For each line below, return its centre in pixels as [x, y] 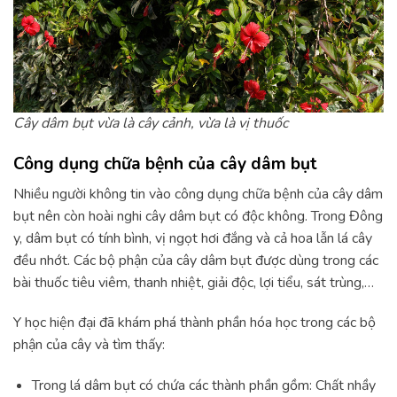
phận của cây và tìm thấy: [89, 345]
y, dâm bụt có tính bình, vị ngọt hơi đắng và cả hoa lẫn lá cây [193, 238]
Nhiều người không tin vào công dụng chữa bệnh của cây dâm [198, 194]
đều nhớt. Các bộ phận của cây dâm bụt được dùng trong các [196, 260]
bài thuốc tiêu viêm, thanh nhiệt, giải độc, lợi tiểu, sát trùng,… [194, 282]
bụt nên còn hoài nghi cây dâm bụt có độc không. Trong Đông [198, 216]
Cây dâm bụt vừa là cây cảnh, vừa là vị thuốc [151, 124]
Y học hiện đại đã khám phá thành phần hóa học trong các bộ [195, 323]
